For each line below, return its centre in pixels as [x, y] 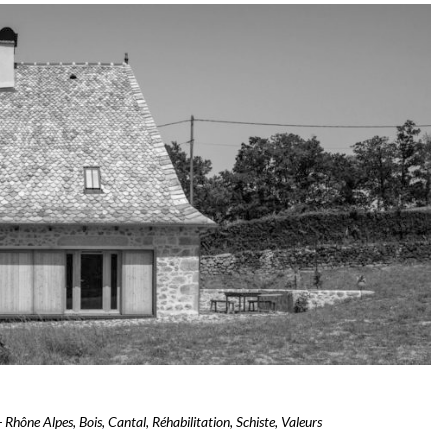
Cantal [127, 421]
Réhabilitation [191, 421]
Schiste [255, 421]
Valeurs [301, 421]
